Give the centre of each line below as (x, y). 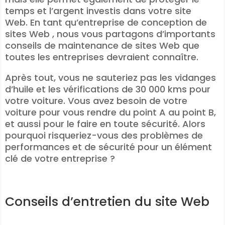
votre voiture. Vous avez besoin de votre (96, 101)
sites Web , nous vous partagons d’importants (110, 34)
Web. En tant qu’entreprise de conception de (106, 22)
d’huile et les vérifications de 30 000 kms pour (108, 89)
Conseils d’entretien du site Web (107, 202)
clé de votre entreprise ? (60, 158)
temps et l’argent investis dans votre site (98, 11)
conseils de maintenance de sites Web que (102, 45)
